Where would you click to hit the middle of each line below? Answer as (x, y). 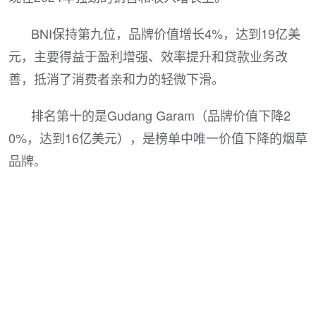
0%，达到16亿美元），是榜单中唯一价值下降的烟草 (158, 138)
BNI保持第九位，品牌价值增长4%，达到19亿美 (166, 33)
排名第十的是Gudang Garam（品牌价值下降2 (161, 115)
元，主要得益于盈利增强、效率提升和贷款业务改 (148, 56)
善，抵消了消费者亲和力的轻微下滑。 (116, 78)
